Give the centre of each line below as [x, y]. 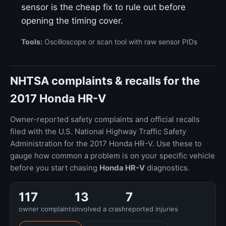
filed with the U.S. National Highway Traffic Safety [98, 131]
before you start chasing [55, 168]
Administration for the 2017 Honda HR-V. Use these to [106, 144]
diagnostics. [167, 168]
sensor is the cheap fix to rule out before [103, 7]
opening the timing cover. [72, 21]
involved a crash [100, 209]
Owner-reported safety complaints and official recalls [105, 119]
